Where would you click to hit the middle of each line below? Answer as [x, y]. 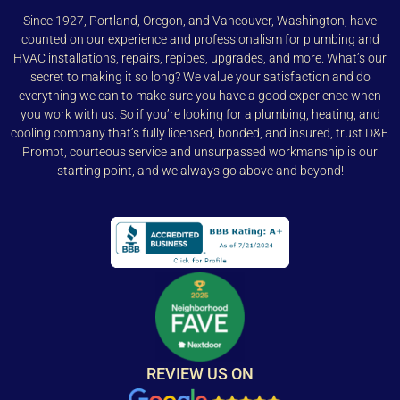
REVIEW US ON [200, 374]
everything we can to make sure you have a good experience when [200, 96]
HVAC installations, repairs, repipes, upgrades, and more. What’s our [200, 58]
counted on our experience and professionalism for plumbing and [200, 39]
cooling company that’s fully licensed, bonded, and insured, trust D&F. [200, 133]
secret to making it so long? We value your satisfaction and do [200, 77]
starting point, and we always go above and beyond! [200, 171]
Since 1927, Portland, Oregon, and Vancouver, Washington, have [200, 21]
